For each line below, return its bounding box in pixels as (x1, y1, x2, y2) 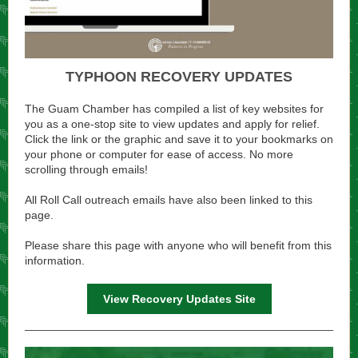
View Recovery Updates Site (102, 292, 256, 305)
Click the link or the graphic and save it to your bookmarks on (25, 133, 333, 145)
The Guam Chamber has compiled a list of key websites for (25, 102, 324, 115)
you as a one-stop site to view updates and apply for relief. (25, 117, 320, 130)
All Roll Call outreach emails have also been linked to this (25, 193, 312, 206)
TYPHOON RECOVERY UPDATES (66, 69, 292, 85)
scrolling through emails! (25, 163, 148, 176)
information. (25, 254, 85, 267)
